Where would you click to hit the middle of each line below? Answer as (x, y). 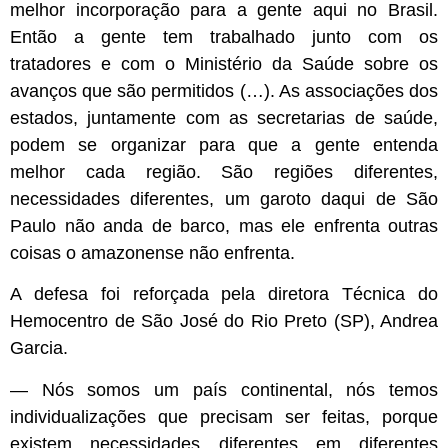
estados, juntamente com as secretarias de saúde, (224, 118)
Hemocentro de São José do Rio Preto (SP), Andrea (224, 321)
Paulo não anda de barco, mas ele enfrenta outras (224, 226)
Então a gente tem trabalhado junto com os (224, 37)
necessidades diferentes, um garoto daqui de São (224, 199)
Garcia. (39, 348)
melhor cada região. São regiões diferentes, (224, 172)
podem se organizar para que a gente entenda (224, 145)
